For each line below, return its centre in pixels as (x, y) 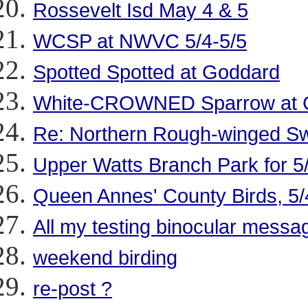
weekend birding (105, 257)
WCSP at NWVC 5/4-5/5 (140, 41)
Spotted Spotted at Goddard (156, 72)
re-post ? (73, 288)
